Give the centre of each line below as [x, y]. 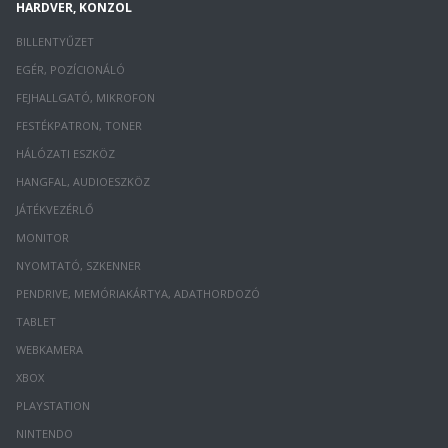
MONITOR [42, 238]
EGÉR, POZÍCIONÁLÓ [70, 70]
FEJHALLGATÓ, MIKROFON [85, 98]
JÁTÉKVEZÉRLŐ [55, 210]
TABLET [36, 322]
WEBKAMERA [49, 350]
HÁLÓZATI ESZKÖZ [65, 154]
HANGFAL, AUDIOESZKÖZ [83, 182]
